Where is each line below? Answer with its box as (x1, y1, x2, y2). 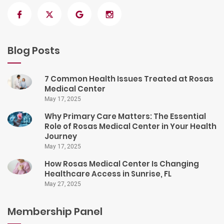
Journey (44, 131, 77, 142)
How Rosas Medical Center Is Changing (44, 158, 199, 169)
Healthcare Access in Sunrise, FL (44, 168, 171, 179)
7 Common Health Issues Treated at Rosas (44, 73, 213, 84)
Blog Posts (7, 43, 60, 58)
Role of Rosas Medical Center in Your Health (44, 121, 216, 132)
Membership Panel (7, 204, 102, 219)
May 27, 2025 (44, 180, 81, 188)
